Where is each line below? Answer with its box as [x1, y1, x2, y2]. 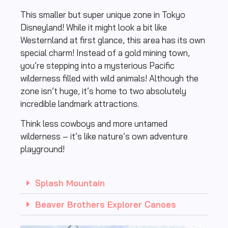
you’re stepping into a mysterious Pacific [20, 60, 175, 71]
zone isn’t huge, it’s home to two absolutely [20, 85, 186, 96]
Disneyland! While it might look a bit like [20, 21, 167, 33]
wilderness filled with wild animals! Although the [20, 72, 198, 83]
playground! [20, 143, 67, 154]
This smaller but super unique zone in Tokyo [20, 9, 185, 20]
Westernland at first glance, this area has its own [20, 34, 205, 45]
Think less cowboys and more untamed [20, 118, 167, 129]
